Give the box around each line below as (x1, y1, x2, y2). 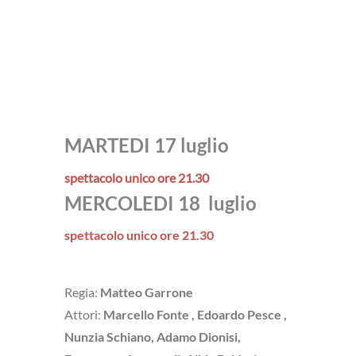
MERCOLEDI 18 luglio (64, 191, 257, 215)
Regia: (64, 284, 98, 300)
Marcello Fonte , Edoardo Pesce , (103, 307, 287, 322)
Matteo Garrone (98, 284, 193, 300)
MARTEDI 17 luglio (64, 133, 229, 157)
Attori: (64, 307, 103, 322)
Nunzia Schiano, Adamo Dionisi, (64, 329, 241, 344)
